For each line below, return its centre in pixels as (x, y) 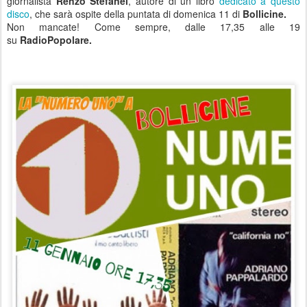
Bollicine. (265, 14)
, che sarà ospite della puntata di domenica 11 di (136, 14)
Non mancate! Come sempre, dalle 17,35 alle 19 (153, 27)
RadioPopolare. (54, 40)
